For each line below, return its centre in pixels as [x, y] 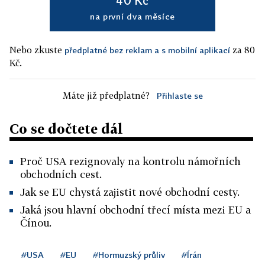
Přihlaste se [180, 96]
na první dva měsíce [132, 16]
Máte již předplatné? [106, 95]
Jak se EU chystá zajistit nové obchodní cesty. [130, 192]
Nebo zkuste [37, 50]
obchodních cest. [61, 174]
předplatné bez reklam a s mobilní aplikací [147, 50]
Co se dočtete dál [66, 129]
